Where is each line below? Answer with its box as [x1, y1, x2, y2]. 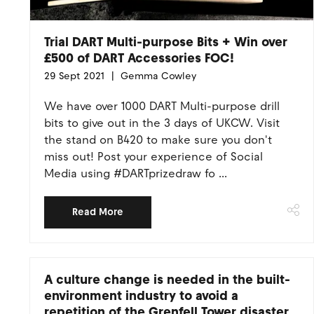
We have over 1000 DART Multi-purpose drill [44, 100, 280, 113]
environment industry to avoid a [44, 288, 238, 303]
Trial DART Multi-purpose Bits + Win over [44, 34, 287, 50]
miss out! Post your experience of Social [44, 150, 263, 163]
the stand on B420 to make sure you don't [44, 133, 272, 146]
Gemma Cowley [118, 70, 196, 82]
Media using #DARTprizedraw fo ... [44, 167, 227, 180]
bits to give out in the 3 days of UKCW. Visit [44, 116, 280, 130]
